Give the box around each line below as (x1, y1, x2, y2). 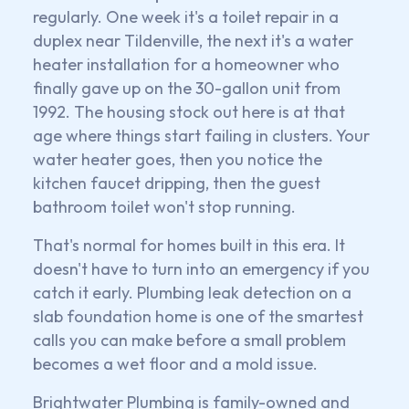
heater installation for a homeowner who (33, 53, 340, 75)
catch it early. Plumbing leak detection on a (33, 281, 351, 303)
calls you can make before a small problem (33, 329, 346, 351)
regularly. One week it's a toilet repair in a (33, 5, 339, 27)
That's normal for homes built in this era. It (33, 234, 345, 256)
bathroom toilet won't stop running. (33, 195, 296, 217)
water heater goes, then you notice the (33, 148, 322, 170)
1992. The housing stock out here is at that (33, 100, 345, 122)
